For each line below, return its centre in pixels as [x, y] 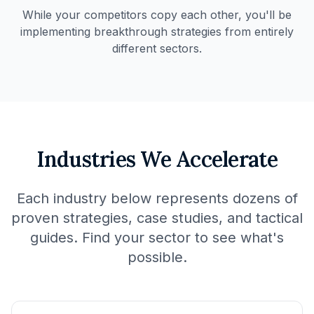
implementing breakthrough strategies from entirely [157, 32]
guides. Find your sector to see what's [157, 238]
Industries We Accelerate [157, 159]
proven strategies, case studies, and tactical [157, 218]
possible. [157, 257]
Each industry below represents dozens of [157, 198]
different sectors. [157, 48]
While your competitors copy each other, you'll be [157, 15]
